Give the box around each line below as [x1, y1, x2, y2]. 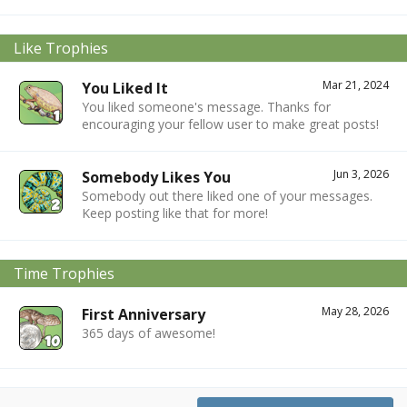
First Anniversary [82, 303, 205, 324]
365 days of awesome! [82, 323, 215, 342]
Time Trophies [14, 263, 114, 284]
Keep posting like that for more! [82, 204, 268, 223]
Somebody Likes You [82, 167, 231, 188]
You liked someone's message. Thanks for [82, 98, 331, 116]
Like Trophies [14, 37, 108, 58]
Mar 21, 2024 [323, 77, 389, 94]
